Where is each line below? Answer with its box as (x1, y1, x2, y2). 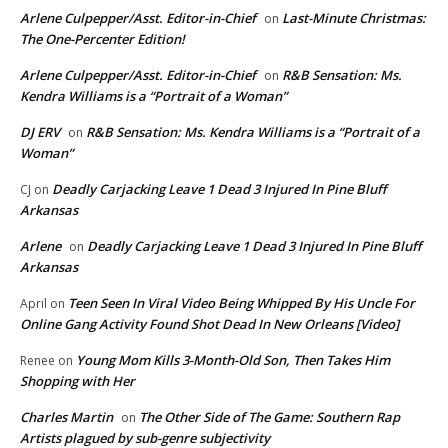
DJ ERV (20, 122, 60, 141)
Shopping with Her (20, 371, 135, 390)
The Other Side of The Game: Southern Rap (139, 407, 400, 426)
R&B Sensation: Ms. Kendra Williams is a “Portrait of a (86, 122, 420, 141)
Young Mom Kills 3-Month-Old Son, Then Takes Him (76, 350, 390, 369)
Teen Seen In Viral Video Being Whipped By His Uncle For (68, 293, 415, 312)
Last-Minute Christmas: (282, 8, 426, 27)
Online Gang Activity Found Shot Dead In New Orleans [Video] (20, 314, 399, 333)
